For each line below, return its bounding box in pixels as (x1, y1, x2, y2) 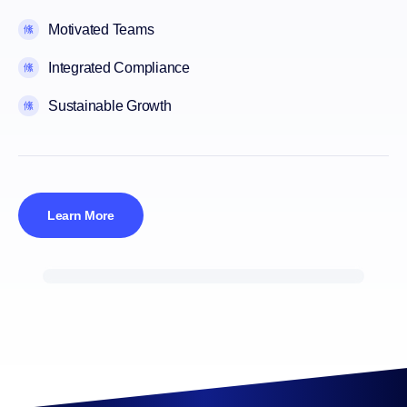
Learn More (47, 208, 114, 223)
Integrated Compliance (48, 60, 190, 76)
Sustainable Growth (48, 98, 172, 114)
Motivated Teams (48, 22, 154, 38)
